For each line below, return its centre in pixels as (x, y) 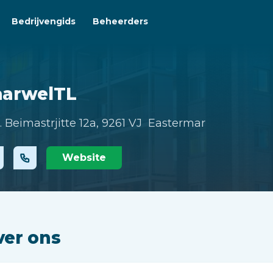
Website (84, 158)
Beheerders (120, 21)
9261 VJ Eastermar (154, 123)
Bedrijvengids (44, 21)
